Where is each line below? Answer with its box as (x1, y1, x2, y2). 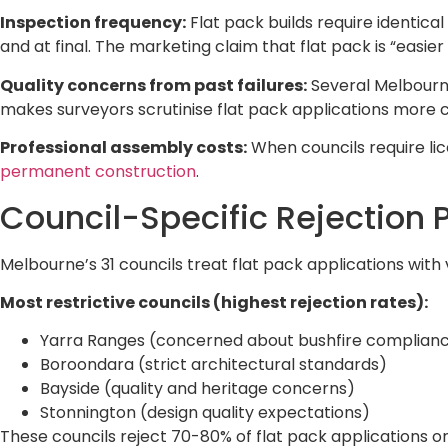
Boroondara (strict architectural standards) (40, 353, 387, 377)
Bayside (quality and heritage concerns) (40, 377, 355, 401)
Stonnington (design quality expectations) (40, 401, 370, 425)
